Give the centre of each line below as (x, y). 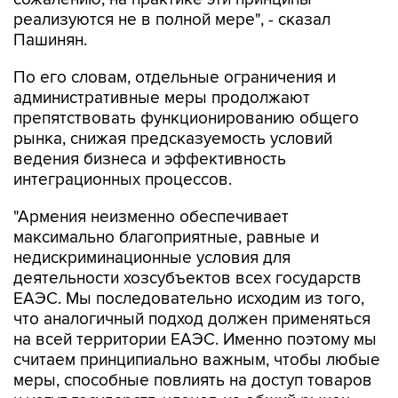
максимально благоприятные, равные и (166, 238)
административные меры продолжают (162, 98)
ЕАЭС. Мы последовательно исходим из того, (189, 299)
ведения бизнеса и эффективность (150, 159)
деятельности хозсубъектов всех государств (187, 279)
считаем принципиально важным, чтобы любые (197, 360)
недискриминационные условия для (152, 258)
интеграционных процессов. (123, 180)
